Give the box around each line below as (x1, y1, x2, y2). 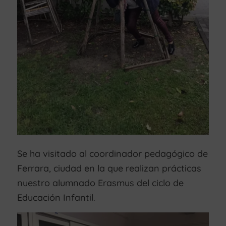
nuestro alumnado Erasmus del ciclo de (17, 177, 184, 189)
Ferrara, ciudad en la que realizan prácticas (17, 162, 201, 174)
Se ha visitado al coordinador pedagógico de (17, 147, 208, 159)
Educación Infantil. (17, 191, 95, 203)
